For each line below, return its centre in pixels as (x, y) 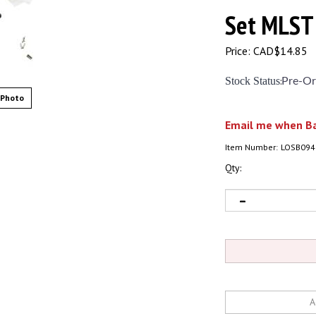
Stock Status (253, 81)
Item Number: (251, 147)
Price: (238, 51)
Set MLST (269, 25)
